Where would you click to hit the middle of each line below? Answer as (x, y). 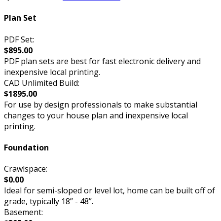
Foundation (26, 147)
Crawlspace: (26, 169)
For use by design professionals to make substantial (101, 104)
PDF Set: (19, 39)
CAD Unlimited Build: (42, 83)
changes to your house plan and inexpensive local (96, 115)
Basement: (23, 212)
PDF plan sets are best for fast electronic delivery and (102, 61)
